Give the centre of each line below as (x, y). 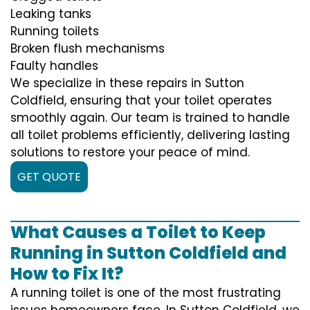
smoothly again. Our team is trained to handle (150, 117)
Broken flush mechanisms (88, 48)
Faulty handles (54, 65)
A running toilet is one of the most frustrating (146, 292)
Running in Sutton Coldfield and (148, 253)
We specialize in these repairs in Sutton (127, 83)
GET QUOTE (49, 176)
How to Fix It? (67, 273)
